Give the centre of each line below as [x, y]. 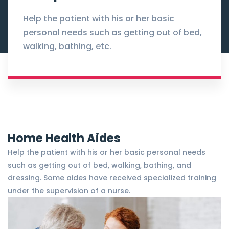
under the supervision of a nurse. [69, 191]
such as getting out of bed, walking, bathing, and [99, 165]
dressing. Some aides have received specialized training [112, 178]
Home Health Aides [64, 138]
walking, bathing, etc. [67, 47]
